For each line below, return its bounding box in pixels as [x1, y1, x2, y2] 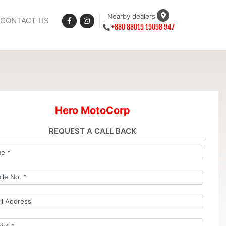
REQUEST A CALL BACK [48, 126, 136, 136]
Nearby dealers [107, 12, 156, 21]
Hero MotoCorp [54, 104, 130, 117]
